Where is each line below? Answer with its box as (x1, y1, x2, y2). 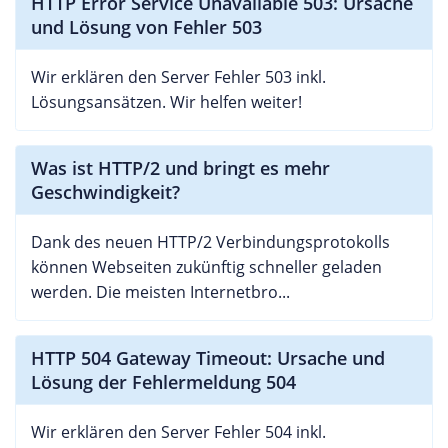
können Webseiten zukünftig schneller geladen (31, 256, 382, 278)
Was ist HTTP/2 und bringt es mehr (31, 156, 330, 180)
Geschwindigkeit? (31, 180, 180, 204)
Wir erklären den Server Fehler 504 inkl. (31, 421, 326, 443)
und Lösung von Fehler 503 (31, 15, 262, 39)
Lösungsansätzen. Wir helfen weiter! (31, 91, 302, 113)
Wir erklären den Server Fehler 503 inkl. (31, 66, 326, 88)
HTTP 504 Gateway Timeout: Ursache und (31, 346, 385, 370)
